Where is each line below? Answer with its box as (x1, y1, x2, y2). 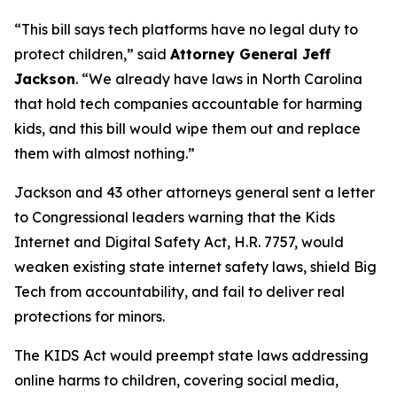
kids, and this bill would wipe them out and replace (14, 120, 361, 137)
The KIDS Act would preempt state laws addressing (14, 346, 369, 364)
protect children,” (14, 45, 134, 63)
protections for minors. (14, 307, 165, 325)
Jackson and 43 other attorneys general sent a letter (14, 183, 375, 201)
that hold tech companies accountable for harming (14, 95, 362, 113)
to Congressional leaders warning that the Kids (14, 208, 335, 226)
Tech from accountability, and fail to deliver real (14, 283, 345, 300)
